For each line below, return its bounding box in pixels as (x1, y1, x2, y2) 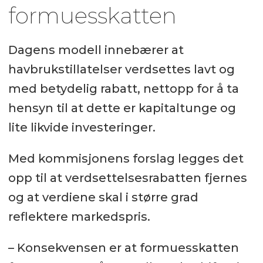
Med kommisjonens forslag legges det (8, 151, 244, 166)
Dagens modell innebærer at (8, 43, 184, 58)
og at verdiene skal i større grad (8, 190, 198, 205)
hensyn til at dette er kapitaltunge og (8, 101, 236, 116)
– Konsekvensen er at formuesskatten (8, 240, 239, 255)
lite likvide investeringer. (8, 120, 156, 135)
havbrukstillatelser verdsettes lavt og (8, 62, 235, 77)
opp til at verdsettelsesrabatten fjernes (8, 171, 247, 186)
